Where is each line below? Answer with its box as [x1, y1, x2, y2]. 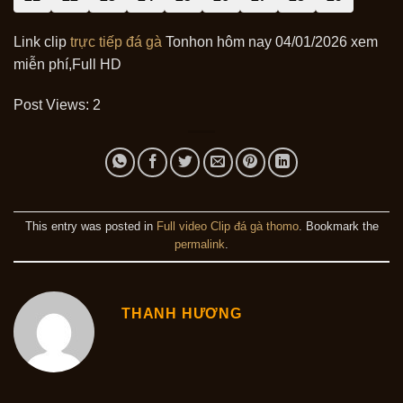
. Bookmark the [298, 219, 379, 233]
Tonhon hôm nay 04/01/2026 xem [162, 33, 378, 49]
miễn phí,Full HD [13, 56, 121, 72]
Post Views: [13, 97, 89, 113]
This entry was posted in [24, 219, 157, 233]
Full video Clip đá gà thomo [156, 219, 299, 233]
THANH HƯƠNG [121, 305, 242, 321]
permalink [175, 237, 225, 251]
